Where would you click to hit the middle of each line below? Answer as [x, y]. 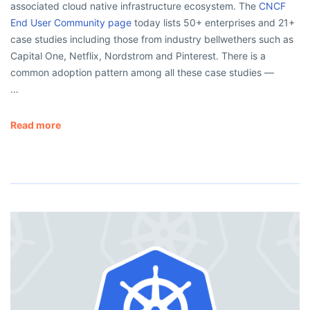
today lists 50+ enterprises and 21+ [213, 23]
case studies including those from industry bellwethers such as [152, 39]
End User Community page [71, 23]
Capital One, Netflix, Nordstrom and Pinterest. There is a [138, 56]
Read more [36, 125]
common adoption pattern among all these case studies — [142, 73]
